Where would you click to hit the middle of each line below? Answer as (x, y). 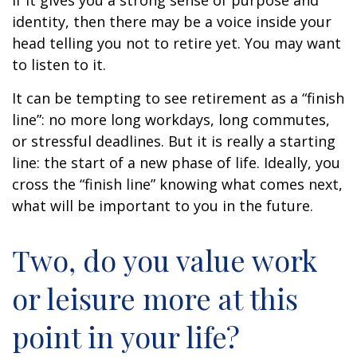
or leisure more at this (155, 298)
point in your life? (126, 336)
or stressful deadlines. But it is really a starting (174, 141)
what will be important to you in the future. (163, 206)
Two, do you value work (165, 260)
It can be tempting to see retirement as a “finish (178, 98)
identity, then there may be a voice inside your (172, 22)
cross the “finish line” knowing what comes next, (177, 184)
